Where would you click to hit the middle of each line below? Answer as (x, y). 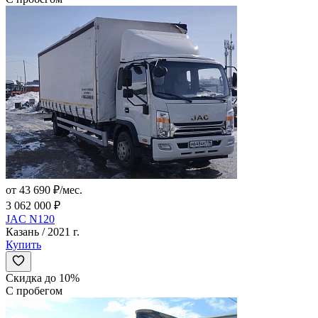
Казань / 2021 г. (43, 232)
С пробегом (34, 291)
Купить (23, 245)
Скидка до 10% (43, 278)
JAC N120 (30, 219)
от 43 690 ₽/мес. (44, 190)
